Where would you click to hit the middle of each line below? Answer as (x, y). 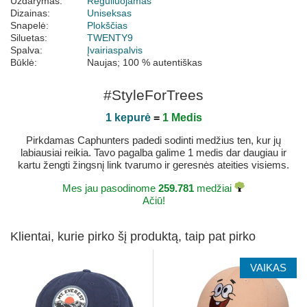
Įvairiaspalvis (115, 50)
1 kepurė (128, 118)
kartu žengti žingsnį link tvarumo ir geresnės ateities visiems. (153, 165)
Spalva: (26, 50)
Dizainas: (30, 13)
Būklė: (24, 63)
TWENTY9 (110, 38)
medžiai (214, 188)
